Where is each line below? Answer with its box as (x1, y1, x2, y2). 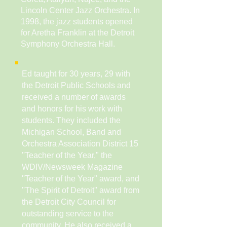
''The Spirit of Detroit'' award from (22, 186, 139, 195)
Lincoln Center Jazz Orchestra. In (21, 6, 140, 15)
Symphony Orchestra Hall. (21, 40, 117, 48)
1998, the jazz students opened (21, 17, 133, 26)
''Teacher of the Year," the (22, 151, 112, 160)
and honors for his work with (22, 104, 122, 113)
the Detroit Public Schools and (22, 81, 131, 90)
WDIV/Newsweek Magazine (22, 163, 123, 171)
